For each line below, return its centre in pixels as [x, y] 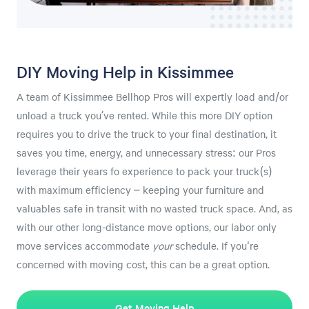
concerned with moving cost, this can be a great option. [143, 265]
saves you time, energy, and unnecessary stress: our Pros [146, 153]
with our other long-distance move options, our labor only [147, 227]
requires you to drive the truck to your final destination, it [147, 134]
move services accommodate [84, 246]
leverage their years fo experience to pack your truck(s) [144, 171]
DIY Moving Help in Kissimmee [125, 72]
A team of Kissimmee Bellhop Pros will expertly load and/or [152, 97]
